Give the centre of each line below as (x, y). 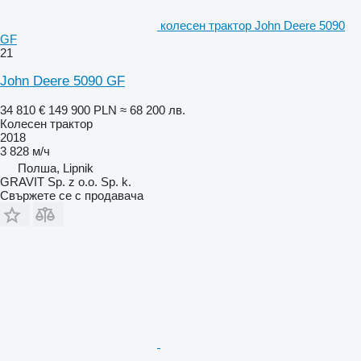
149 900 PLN (83, 110)
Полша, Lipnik (56, 168)
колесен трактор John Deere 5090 (253, 26)
